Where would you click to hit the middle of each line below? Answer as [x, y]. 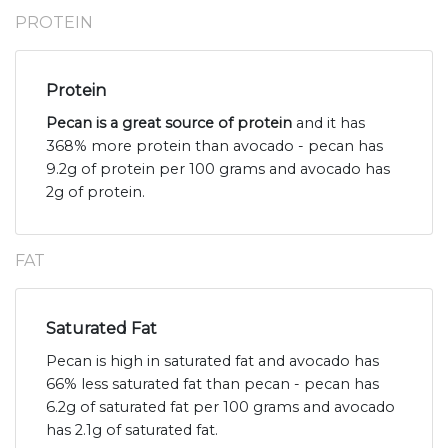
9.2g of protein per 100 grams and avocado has [218, 169]
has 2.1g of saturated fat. [132, 430]
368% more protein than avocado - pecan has [214, 146]
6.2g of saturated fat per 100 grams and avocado [220, 407]
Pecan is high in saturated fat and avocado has [212, 361]
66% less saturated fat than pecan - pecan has [212, 384]
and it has [328, 123]
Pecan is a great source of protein [169, 123]
